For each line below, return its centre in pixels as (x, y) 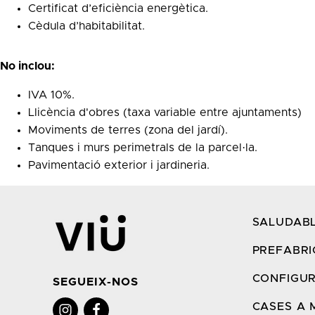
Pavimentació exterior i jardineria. (119, 165)
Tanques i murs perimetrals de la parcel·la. (143, 147)
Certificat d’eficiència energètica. (118, 8)
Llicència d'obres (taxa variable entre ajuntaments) (165, 112)
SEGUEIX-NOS (96, 282)
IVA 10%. (51, 95)
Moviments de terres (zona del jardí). (128, 130)
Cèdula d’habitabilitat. (86, 26)
